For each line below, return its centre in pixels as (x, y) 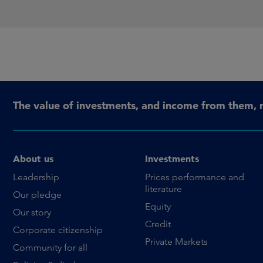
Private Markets (177, 242)
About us (33, 159)
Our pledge (37, 195)
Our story (32, 212)
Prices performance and (195, 177)
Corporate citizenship (58, 230)
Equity (158, 206)
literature (164, 189)
